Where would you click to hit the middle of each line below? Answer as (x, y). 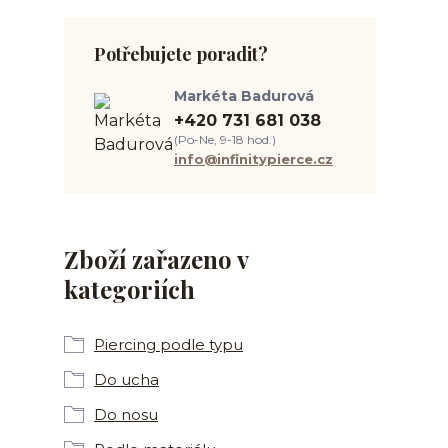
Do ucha (126, 379)
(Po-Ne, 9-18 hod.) (225, 139)
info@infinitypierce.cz (253, 159)
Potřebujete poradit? (181, 54)
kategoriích (129, 289)
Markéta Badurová (244, 96)
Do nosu (126, 414)
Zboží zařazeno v (156, 259)
